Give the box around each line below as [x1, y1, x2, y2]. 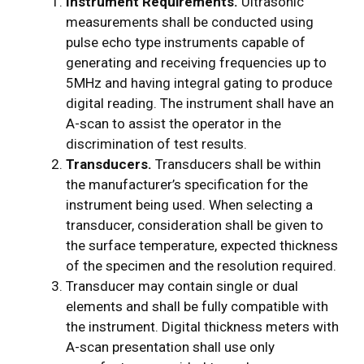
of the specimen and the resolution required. [66, 258, 336, 275]
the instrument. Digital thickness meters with [66, 318, 339, 336]
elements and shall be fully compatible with [66, 298, 328, 315]
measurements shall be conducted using [66, 14, 314, 31]
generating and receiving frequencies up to [66, 54, 327, 71]
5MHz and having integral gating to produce [66, 75, 332, 92]
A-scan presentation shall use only [66, 339, 275, 356]
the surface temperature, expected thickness [66, 237, 338, 254]
